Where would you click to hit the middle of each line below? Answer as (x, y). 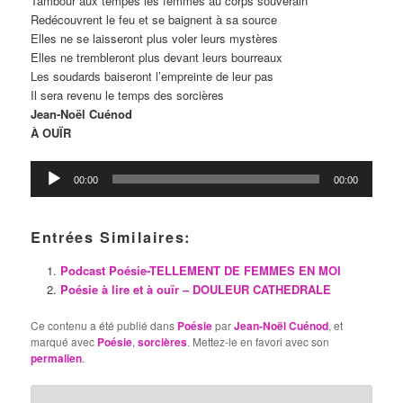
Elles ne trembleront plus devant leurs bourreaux (157, 57)
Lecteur (49, 170)
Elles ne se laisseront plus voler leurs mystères (155, 38)
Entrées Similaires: (111, 237)
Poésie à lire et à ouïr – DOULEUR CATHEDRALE (195, 290)
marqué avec (64, 342)
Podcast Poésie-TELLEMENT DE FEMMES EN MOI (200, 271)
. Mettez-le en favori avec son (259, 342)
